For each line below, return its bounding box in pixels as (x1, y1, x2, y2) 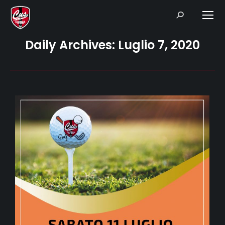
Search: (175, 9, 199, 19)
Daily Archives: (25, 37, 118, 53)
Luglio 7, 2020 (118, 37, 200, 53)
